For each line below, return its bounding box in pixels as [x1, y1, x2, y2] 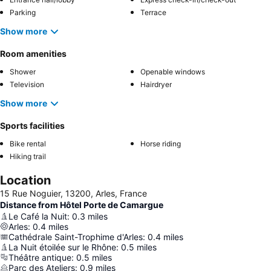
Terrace [140, 7, 166, 17]
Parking [10, 7, 36, 17]
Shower [10, 67, 36, 76]
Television [10, 79, 44, 89]
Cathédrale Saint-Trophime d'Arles [8, 231, 143, 242]
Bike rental [10, 139, 46, 148]
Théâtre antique [8, 252, 71, 263]
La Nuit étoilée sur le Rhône [8, 241, 116, 252]
